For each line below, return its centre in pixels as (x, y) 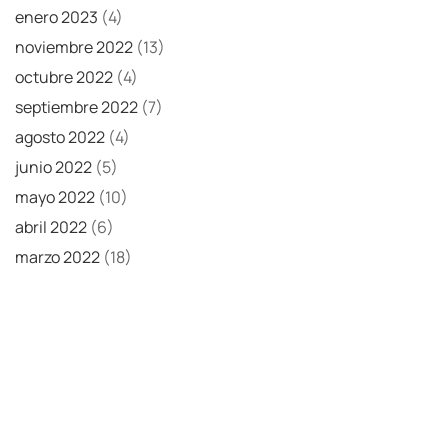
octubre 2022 (64, 77)
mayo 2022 (55, 197)
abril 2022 (51, 227)
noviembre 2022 (74, 47)
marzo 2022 (57, 257)
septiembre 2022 (76, 107)
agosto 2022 (60, 137)
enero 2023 (56, 17)
